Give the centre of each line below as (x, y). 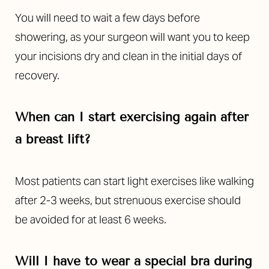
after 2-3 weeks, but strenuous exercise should (128, 201)
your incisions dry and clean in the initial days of (128, 56)
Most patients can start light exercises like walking (134, 181)
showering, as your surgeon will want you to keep (132, 37)
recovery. (37, 76)
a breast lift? (53, 140)
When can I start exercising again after (132, 117)
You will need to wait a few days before (107, 18)
